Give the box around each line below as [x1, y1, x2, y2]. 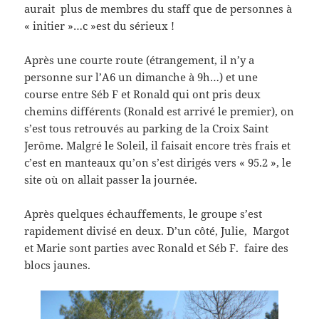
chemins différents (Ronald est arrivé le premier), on [24, 103, 295, 118]
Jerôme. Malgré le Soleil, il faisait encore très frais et [24, 137, 291, 152]
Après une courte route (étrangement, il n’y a [24, 52, 255, 67]
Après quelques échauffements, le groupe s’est [24, 206, 263, 221]
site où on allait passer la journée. [24, 172, 198, 187]
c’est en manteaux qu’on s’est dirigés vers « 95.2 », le [24, 155, 292, 169]
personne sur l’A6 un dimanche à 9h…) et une [24, 69, 258, 84]
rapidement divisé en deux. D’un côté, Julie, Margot [24, 223, 290, 238]
